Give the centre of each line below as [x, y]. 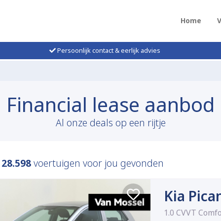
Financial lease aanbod [110, 105]
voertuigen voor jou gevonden [97, 163]
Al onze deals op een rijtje [110, 123]
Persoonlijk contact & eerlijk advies [108, 50]
